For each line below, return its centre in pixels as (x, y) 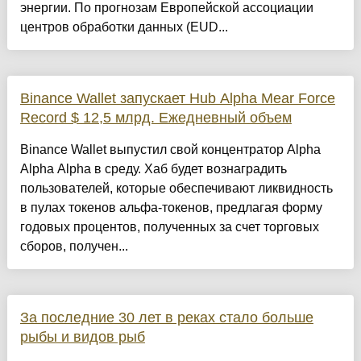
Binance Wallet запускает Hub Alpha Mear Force (177, 99)
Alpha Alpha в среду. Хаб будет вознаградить (153, 169)
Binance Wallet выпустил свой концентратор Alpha (170, 150)
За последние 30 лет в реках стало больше (166, 318)
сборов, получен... (74, 247)
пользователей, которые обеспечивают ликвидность (176, 189)
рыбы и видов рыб (82, 337)
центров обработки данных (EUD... (124, 27)
